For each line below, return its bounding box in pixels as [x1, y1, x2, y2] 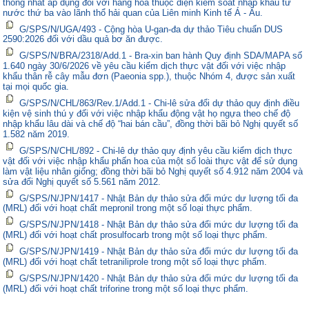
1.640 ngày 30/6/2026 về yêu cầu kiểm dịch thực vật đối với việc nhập [3, 61, 286, 72]
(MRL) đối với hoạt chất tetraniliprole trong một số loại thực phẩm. [3, 257, 268, 267]
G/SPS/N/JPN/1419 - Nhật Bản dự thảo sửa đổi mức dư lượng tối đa [19, 246, 299, 257]
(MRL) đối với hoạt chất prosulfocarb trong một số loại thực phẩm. [3, 230, 268, 241]
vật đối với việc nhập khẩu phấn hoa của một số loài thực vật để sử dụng [3, 155, 298, 166]
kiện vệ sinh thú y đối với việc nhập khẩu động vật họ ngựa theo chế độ [3, 108, 291, 119]
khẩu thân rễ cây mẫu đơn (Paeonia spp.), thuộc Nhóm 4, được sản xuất [3, 71, 296, 82]
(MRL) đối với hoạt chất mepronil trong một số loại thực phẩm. [3, 203, 253, 214]
